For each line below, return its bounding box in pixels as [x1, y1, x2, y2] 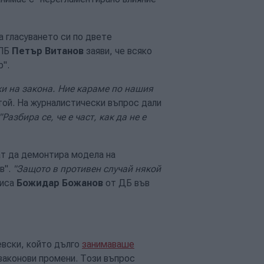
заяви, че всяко [84, 45, 152, 57]
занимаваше [82, 238, 134, 250]
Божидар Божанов [16, 177, 103, 189]
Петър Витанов [12, 45, 84, 57]
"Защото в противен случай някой [13, 163, 161, 174]
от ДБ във [103, 177, 150, 189]
